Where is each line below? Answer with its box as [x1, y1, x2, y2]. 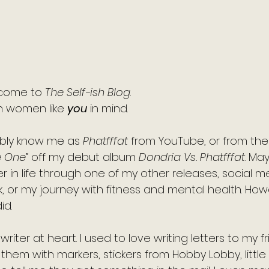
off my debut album [28, 150, 139, 165]
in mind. [87, 101, 131, 116]
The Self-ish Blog [45, 85, 130, 100]
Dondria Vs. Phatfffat [139, 150, 245, 165]
